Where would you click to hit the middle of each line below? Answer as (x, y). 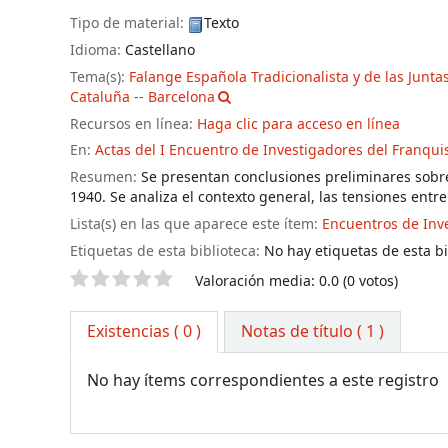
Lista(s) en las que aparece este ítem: (196, 224)
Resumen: (105, 178)
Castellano (160, 50)
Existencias (128, 332)
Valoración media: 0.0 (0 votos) (296, 281)
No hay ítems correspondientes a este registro (263, 381)
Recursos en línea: (133, 124)
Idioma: (97, 50)
